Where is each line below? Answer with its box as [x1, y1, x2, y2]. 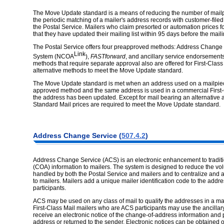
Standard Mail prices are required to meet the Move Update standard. [33, 101, 220, 108]
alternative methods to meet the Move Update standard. [33, 67, 183, 74]
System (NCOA [33, 53, 74, 60]
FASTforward [90, 53, 125, 60]
